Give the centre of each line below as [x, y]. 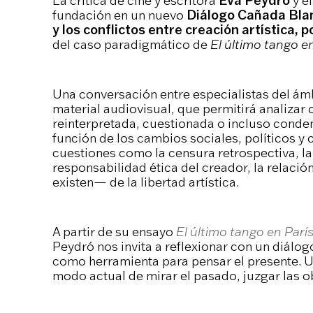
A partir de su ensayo [114, 231]
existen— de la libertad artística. [145, 182]
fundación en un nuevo [119, 15]
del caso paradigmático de [131, 44]
